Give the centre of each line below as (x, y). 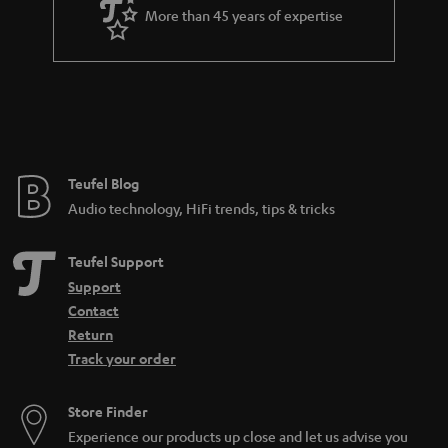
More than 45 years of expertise (244, 14)
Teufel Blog (103, 183)
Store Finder (108, 411)
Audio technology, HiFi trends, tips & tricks (201, 207)
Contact (93, 310)
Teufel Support (116, 261)
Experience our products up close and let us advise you (238, 435)
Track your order (122, 358)
